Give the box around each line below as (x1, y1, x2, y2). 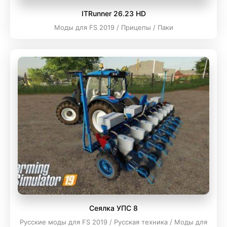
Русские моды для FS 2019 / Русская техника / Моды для (20, 218, 207, 226)
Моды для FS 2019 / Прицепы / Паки (54, 23, 173, 31)
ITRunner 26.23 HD (81, 9, 146, 18)
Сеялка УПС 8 (89, 204, 138, 212)
